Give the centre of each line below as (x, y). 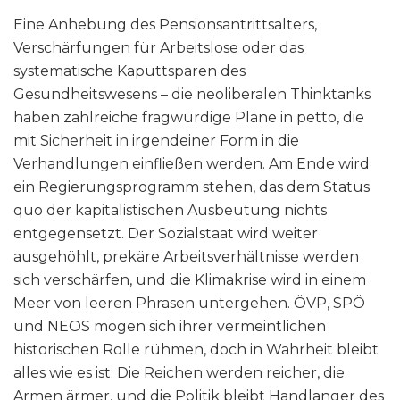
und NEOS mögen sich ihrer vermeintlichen (170, 327)
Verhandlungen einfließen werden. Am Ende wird (192, 164)
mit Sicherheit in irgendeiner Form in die (156, 141)
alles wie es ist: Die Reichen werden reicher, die (179, 373)
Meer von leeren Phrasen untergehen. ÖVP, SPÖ (189, 304)
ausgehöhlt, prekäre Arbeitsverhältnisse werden (186, 257)
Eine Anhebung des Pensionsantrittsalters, (165, 25)
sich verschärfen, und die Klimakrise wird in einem (190, 280)
